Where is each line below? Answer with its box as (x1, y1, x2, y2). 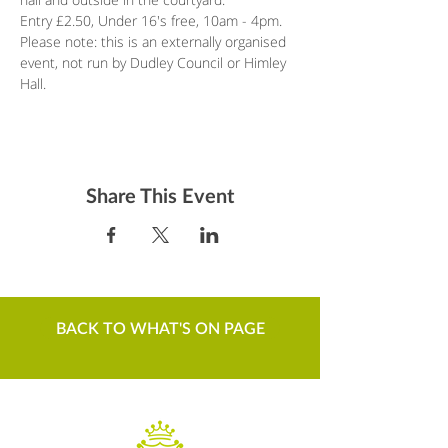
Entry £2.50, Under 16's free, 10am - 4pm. (20, 11, 282, 30)
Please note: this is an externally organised (20, 32, 290, 51)
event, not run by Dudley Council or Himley (20, 53, 290, 72)
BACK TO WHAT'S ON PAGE (55, 318, 265, 337)
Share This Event (86, 183, 234, 207)
